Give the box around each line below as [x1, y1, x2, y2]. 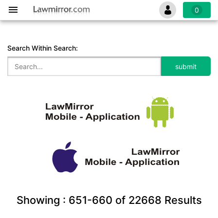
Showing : [16, 194, 69, 206]
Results [161, 194, 202, 206]
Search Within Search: [7, 44, 78, 52]
